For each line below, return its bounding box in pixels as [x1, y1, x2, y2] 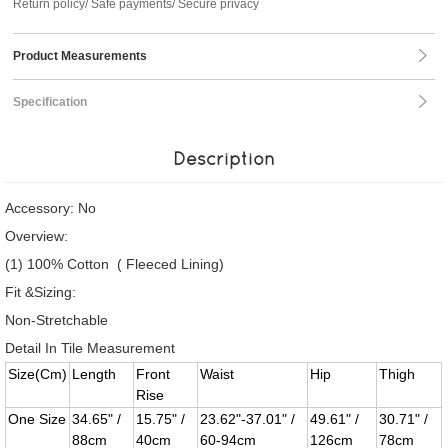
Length [72, 366, 117, 382]
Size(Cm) [8, 366, 68, 382]
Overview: [5, 228, 69, 244]
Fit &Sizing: [5, 284, 77, 300]
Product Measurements [13, 49, 148, 63]
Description [173, 148, 275, 169]
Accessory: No [5, 200, 97, 216]
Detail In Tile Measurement [5, 340, 176, 356]
